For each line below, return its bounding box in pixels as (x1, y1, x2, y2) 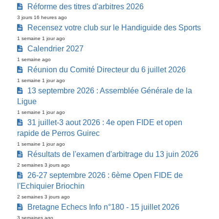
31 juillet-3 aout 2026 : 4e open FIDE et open (27, 118, 182, 127)
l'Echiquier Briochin (17, 182, 85, 191)
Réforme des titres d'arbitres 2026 (27, 2, 144, 11)
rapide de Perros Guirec (17, 129, 100, 138)
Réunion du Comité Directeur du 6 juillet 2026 (27, 66, 186, 74)
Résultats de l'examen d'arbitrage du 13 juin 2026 (27, 150, 198, 159)
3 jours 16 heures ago (17, 15, 67, 21)
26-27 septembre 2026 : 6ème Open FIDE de (27, 171, 183, 180)
